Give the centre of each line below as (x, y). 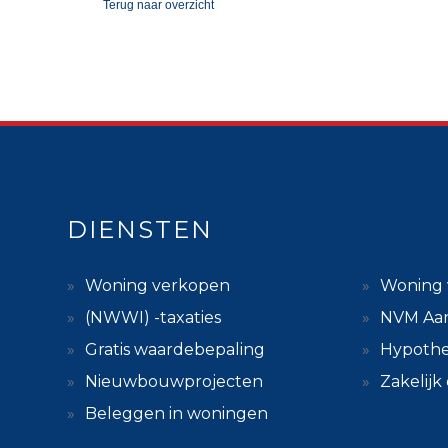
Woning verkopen (157, 285)
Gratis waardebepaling (175, 349)
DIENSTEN (140, 229)
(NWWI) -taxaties (153, 317)
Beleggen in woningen (176, 413)
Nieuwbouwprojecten (174, 381)
